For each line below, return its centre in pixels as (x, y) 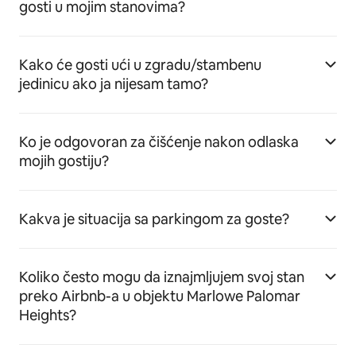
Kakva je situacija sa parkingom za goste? (154, 219)
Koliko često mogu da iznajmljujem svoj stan (162, 277)
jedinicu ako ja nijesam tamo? (114, 84)
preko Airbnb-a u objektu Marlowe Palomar (160, 296)
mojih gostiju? (64, 161)
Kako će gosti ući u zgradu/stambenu (140, 65)
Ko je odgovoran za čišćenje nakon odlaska (159, 142)
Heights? (48, 315)
